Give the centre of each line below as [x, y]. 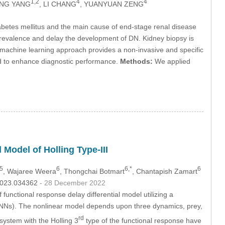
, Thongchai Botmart [92, 171]
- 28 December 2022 [72, 183]
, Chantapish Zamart [164, 171]
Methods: [136, 62]
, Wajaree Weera [29, 171]
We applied [171, 62]
